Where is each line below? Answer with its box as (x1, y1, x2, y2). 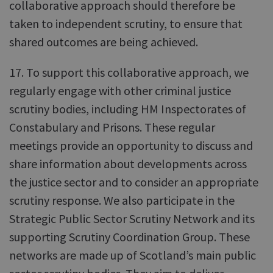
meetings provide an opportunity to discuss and (9, 138, 253, 153)
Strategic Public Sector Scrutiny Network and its (9, 211, 255, 226)
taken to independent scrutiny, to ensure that (9, 16, 243, 31)
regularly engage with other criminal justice (9, 83, 231, 98)
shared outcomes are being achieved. (9, 34, 198, 49)
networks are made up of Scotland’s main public (9, 247, 256, 263)
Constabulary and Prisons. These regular (9, 119, 215, 135)
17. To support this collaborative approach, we (9, 65, 249, 80)
